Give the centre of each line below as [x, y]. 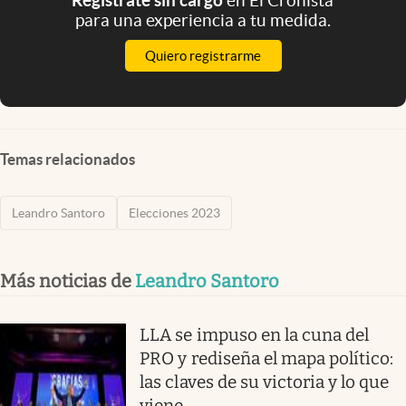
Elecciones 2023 [174, 213]
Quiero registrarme [203, 55]
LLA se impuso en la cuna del [255, 334]
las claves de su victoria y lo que [265, 382]
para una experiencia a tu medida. [203, 19]
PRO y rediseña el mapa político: [267, 358]
